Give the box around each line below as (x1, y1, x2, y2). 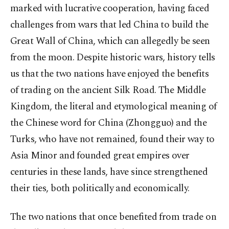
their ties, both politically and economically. (10, 181, 190, 196)
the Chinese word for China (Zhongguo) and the (10, 116, 207, 130)
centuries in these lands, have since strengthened (10, 165, 208, 179)
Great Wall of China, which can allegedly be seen (10, 34, 210, 49)
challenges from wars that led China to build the (10, 17, 209, 32)
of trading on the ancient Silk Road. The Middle (10, 83, 206, 98)
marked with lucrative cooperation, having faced (10, 1, 210, 16)
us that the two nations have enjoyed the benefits (10, 66, 209, 81)
